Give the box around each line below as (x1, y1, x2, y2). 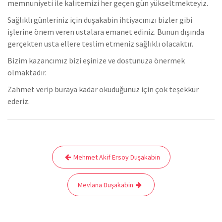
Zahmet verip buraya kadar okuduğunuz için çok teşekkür (7, 84, 199, 94)
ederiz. (7, 96, 30, 106)
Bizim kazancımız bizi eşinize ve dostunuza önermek (7, 55, 185, 65)
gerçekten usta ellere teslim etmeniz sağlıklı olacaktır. (7, 38, 193, 49)
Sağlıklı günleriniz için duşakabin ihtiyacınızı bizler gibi (7, 14, 192, 25)
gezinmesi (7, 158, 65, 176)
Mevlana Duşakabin (78, 180, 133, 189)
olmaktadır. (7, 67, 47, 77)
